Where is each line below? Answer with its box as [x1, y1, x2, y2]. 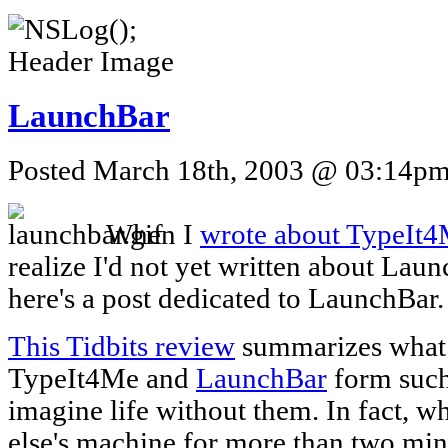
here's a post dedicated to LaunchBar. [8, 282, 444, 314]
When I [106, 218, 200, 250]
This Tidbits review [8, 330, 235, 362]
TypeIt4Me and [8, 362, 196, 394]
